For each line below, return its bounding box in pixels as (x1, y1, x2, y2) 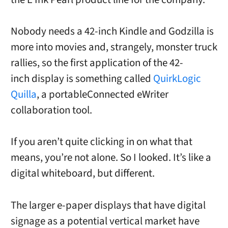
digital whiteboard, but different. (10, 166, 155, 181)
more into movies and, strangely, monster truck (10, 40, 217, 55)
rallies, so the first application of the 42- (10, 55, 183, 71)
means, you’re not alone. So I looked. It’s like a (10, 150, 211, 165)
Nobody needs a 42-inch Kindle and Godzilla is (10, 24, 214, 39)
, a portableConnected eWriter (36, 87, 168, 102)
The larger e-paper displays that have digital (10, 197, 206, 213)
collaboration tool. (10, 103, 92, 118)
